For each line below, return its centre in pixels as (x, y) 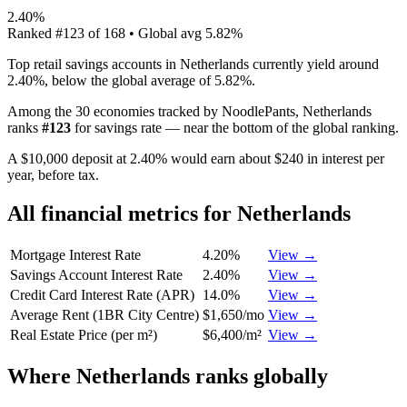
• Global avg (165, 33)
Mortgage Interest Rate (75, 254)
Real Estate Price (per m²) (84, 334)
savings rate (128, 127)
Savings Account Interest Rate (96, 274)
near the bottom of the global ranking (289, 127)
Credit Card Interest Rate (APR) (102, 294)
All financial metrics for (122, 213)
